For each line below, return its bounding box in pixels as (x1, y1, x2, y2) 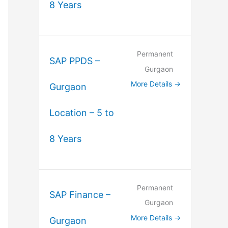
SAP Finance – (49, 189, 110, 201)
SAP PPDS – (49, 55, 100, 67)
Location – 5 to (49, 107, 114, 119)
